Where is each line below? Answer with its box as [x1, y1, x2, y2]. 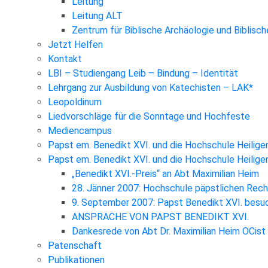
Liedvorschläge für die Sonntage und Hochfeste [48, 111, 250, 123]
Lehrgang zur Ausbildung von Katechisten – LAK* [48, 82, 253, 94]
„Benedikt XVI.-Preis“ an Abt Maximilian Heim [72, 168, 259, 180]
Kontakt [48, 53, 82, 65]
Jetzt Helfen [48, 39, 103, 51]
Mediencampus [48, 125, 112, 137]
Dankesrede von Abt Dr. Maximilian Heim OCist [72, 226, 266, 237]
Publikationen [48, 254, 105, 266]
